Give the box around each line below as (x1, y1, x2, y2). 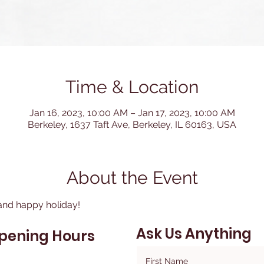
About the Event (66, 167, 198, 188)
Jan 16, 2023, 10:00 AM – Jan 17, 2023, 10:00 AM (29, 107, 235, 118)
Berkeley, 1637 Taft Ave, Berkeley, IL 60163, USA (28, 119, 236, 130)
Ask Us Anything (136, 224, 252, 243)
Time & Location (65, 77, 199, 97)
